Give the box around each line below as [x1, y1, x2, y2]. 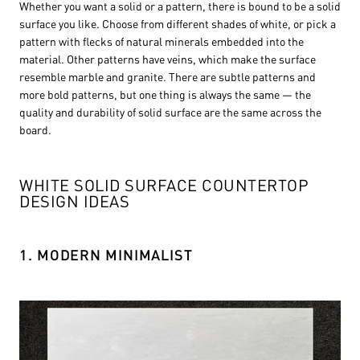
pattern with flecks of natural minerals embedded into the [19, 34, 304, 48]
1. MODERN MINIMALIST [19, 245, 193, 264]
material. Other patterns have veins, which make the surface [19, 51, 316, 66]
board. [19, 122, 51, 137]
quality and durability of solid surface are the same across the [19, 104, 321, 119]
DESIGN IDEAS [19, 190, 129, 211]
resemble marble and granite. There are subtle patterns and [19, 69, 316, 84]
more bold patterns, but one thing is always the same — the [19, 87, 311, 101]
